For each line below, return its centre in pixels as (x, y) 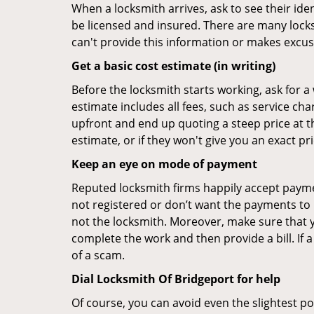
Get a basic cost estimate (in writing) (173, 66)
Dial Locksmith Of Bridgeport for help (176, 279)
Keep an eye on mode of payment (164, 164)
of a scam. (98, 255)
